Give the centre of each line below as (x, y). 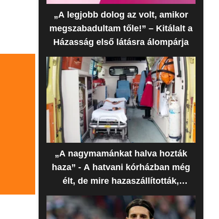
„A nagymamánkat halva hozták (121, 153)
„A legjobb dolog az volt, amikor (121, 15)
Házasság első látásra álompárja (121, 42)
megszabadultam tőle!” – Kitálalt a (121, 28)
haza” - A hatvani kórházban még (121, 167)
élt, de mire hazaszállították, (121, 181)
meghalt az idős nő (121, 195)
